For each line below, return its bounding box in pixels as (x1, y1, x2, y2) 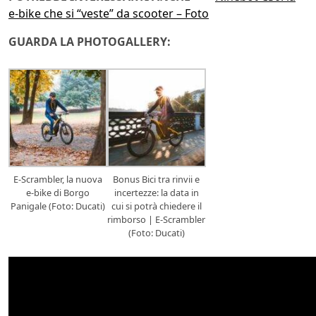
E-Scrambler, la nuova (13, 173, 102, 186)
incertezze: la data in (114, 186, 199, 200)
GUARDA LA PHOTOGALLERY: (8, 34, 171, 50)
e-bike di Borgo (25, 186, 90, 200)
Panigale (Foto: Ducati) (10, 200, 105, 213)
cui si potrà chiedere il (111, 200, 202, 213)
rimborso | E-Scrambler (107, 213, 206, 226)
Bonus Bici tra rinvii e (113, 173, 200, 186)
